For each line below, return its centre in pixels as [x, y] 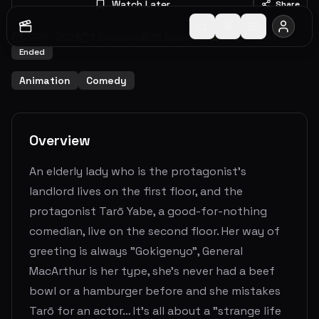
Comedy [106, 80]
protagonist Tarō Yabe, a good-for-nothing [148, 211]
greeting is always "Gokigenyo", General [136, 251]
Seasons [117, 37]
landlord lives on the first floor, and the [136, 191]
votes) [261, 37]
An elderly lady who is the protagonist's [138, 171]
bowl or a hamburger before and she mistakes [155, 291]
